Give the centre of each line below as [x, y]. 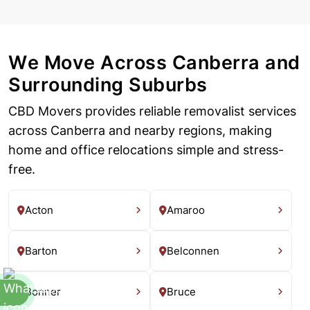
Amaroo [186, 210]
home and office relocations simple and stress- [146, 150]
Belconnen [193, 250]
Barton [41, 250]
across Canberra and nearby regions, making [140, 131]
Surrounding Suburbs [108, 85]
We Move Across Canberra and [154, 63]
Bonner [43, 291]
